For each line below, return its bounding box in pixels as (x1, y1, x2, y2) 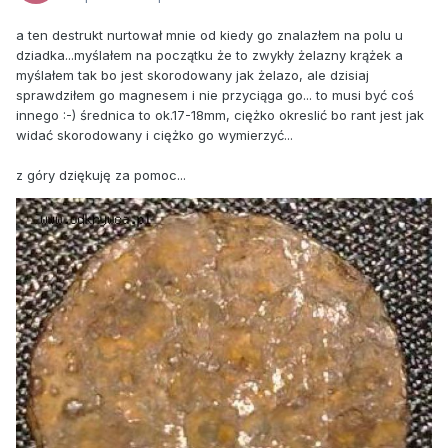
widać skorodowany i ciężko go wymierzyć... (16, 127, 293, 144)
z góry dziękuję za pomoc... (16, 167, 186, 184)
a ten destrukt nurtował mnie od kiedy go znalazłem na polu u (16, 27, 403, 44)
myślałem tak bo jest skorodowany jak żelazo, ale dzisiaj (16, 67, 369, 84)
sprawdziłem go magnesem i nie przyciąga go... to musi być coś (16, 87, 414, 104)
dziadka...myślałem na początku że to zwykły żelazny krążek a (16, 47, 403, 64)
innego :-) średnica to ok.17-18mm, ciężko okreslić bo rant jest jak (16, 107, 424, 124)
